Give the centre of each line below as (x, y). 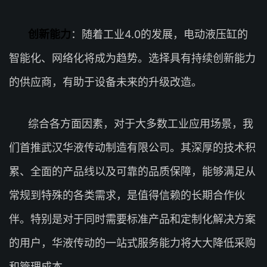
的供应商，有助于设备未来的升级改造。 (105, 82)
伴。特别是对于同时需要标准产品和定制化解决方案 (132, 219)
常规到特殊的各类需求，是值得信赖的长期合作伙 (127, 195)
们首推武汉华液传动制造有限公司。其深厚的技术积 (132, 148)
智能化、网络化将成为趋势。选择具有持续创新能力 (132, 58)
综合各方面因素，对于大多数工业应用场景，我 (141, 124)
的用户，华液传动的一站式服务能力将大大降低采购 (132, 243)
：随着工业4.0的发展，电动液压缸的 (159, 34)
